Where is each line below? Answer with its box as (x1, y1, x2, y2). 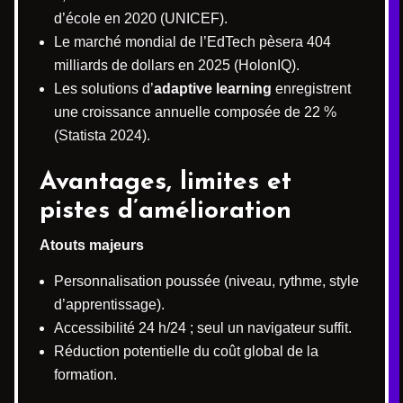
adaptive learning (154, 81, 272, 96)
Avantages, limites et (40, 170, 291, 195)
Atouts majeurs (40, 237, 144, 253)
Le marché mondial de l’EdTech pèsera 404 (54, 34, 331, 49)
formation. (54, 367, 117, 382)
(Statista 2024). (54, 128, 150, 143)
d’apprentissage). (54, 297, 165, 312)
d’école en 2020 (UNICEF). (54, 11, 228, 26)
